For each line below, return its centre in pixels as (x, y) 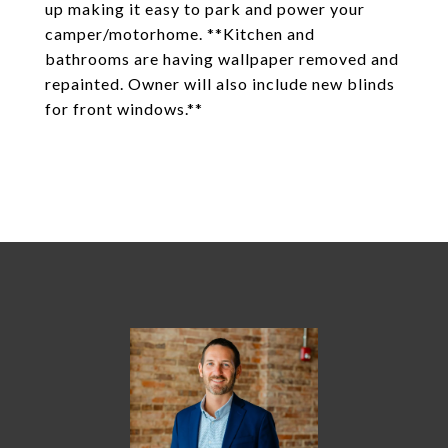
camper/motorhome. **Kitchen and (180, 33)
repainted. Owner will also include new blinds (220, 83)
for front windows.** (124, 108)
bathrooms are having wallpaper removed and (222, 58)
